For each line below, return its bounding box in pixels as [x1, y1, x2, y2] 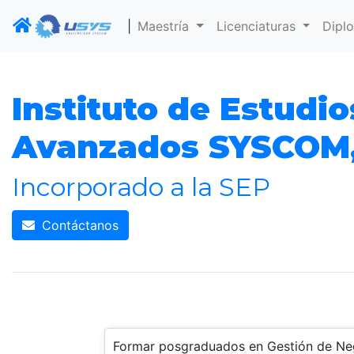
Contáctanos [38, 217, 119, 234]
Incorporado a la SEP [12, 171, 270, 203]
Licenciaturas [216, 18, 299, 35]
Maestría [137, 18, 193, 35]
